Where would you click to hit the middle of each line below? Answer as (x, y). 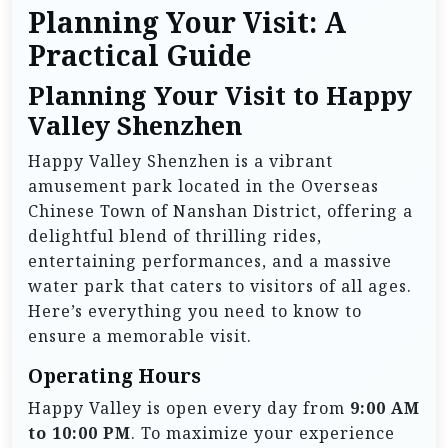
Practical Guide (140, 55)
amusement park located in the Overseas (203, 185)
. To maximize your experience (263, 432)
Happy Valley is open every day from (189, 407)
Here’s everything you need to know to (195, 310)
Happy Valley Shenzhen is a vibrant (180, 160)
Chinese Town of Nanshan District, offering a (220, 210)
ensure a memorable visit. (140, 335)
